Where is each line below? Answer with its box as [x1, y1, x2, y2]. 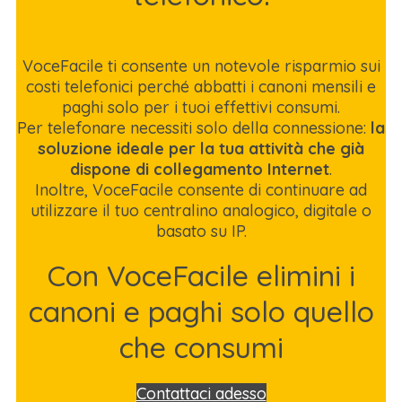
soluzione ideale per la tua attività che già [38, 138, 364, 159]
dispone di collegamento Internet [70, 159, 329, 179]
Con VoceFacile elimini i [47, 258, 355, 293]
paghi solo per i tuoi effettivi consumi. [62, 97, 340, 118]
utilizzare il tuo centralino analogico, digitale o [31, 200, 371, 221]
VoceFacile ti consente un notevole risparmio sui [22, 56, 380, 76]
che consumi [118, 329, 284, 365]
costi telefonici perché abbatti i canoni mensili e [26, 76, 376, 97]
